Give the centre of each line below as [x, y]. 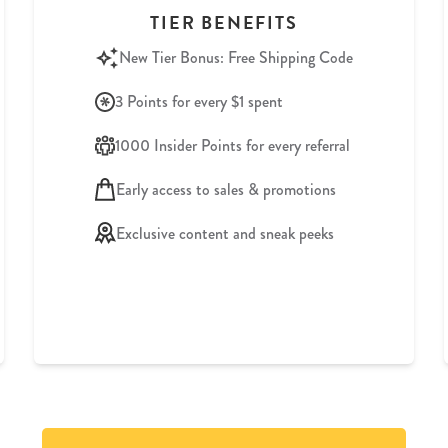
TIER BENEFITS [224, 22]
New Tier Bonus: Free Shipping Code [236, 57]
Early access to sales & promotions [226, 189]
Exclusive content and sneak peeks [225, 233]
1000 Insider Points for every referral [232, 145]
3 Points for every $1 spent [199, 101]
